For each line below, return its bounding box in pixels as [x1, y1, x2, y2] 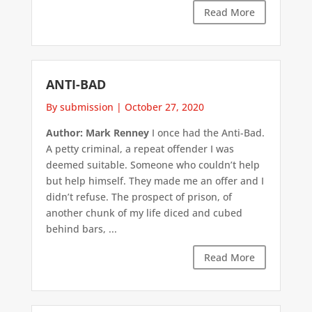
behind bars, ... [45, 221, 117, 235]
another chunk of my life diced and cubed [45, 205, 242, 219]
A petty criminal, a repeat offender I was [45, 141, 234, 155]
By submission [45, 100, 114, 114]
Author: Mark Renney [45, 125, 149, 139]
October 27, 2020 [124, 100, 204, 114]
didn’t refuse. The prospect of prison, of [45, 189, 232, 203]
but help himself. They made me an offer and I [45, 173, 264, 187]
